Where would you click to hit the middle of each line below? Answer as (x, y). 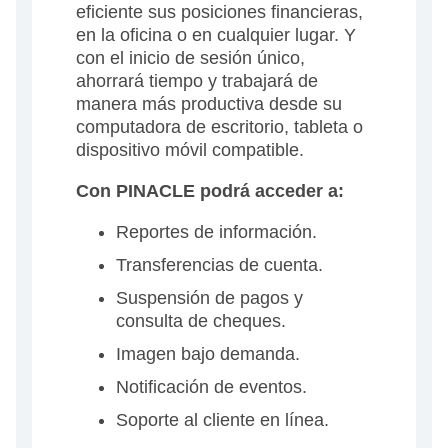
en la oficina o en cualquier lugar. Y (216, 35)
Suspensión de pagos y (209, 298)
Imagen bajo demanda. (208, 354)
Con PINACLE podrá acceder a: (210, 191)
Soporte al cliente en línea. (222, 420)
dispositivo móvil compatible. (190, 150)
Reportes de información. (216, 232)
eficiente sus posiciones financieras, (219, 12)
